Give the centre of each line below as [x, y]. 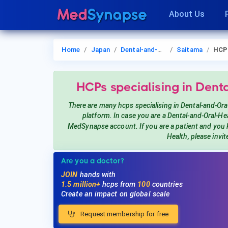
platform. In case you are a [125, 116]
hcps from [120, 185]
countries [166, 185]
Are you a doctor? [93, 161]
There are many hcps [102, 105]
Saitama [190, 50]
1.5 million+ [82, 185]
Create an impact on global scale [116, 194]
